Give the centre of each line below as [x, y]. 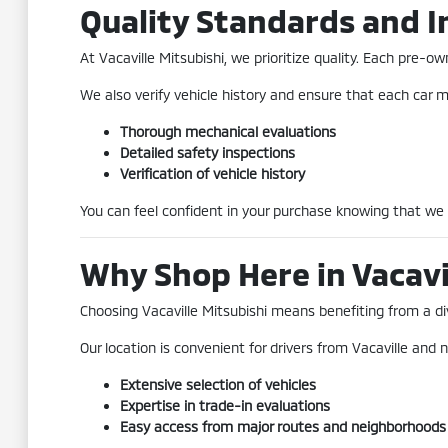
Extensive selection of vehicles [217, 384]
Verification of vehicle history [212, 173]
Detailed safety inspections [207, 152]
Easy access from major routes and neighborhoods [282, 426]
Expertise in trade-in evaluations [224, 405]
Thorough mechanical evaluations [227, 131]
